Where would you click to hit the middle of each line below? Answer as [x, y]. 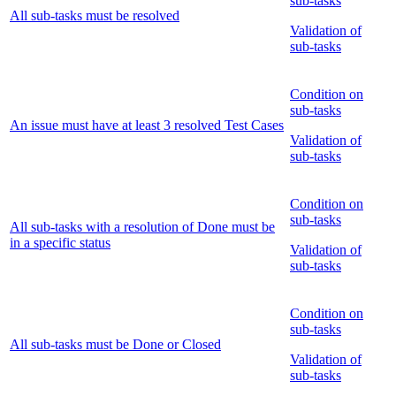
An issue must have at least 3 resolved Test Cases [147, 126]
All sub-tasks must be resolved [95, 16]
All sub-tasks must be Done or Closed [115, 345]
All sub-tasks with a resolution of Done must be [142, 227]
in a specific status [60, 243]
